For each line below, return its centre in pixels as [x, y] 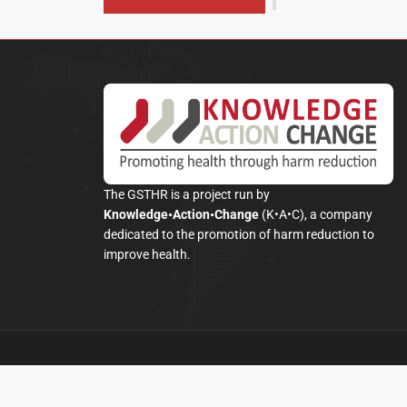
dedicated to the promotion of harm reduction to [239, 235]
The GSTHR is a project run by [187, 195]
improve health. [147, 255]
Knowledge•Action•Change [181, 215]
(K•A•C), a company [316, 215]
